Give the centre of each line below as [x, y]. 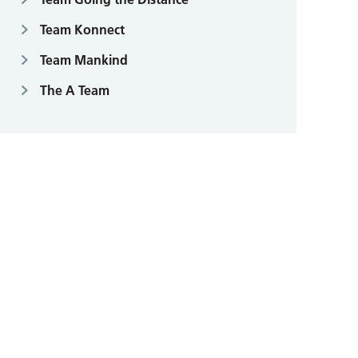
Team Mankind [84, 60]
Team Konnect [82, 29]
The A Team [75, 90]
